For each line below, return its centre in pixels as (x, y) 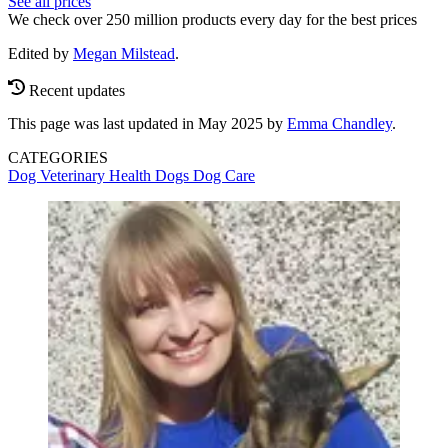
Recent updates (76, 90)
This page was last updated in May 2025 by (147, 124)
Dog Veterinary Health (81, 176)
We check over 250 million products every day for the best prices (212, 19)
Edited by (40, 53)
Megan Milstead (124, 53)
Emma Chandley (339, 124)
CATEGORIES (58, 158)
